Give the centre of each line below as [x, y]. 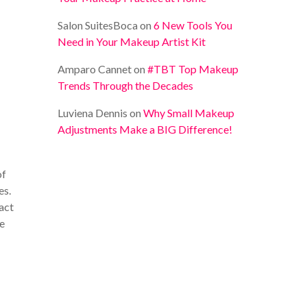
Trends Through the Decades [126, 85]
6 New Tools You [193, 25]
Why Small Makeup [189, 113]
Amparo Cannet [95, 69]
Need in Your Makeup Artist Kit [132, 41]
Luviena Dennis [93, 113]
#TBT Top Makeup [193, 69]
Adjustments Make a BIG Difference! [145, 129]
